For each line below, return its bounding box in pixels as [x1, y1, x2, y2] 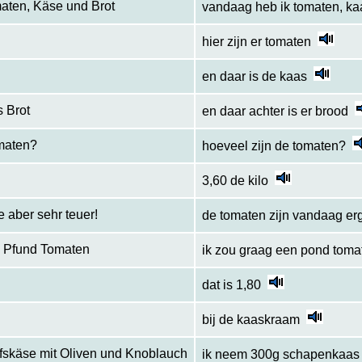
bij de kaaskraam [201, 313, 300, 327]
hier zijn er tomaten [201, 35, 311, 49]
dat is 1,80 [201, 278, 261, 293]
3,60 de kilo [201, 174, 268, 188]
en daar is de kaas [201, 69, 307, 84]
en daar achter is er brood [201, 104, 348, 119]
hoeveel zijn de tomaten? [201, 139, 346, 154]
